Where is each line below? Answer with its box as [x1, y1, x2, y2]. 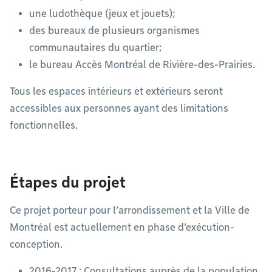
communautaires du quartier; [29, 42, 161, 53]
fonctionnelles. [10, 120, 78, 131]
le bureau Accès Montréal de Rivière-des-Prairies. [29, 59, 255, 70]
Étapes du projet [10, 174, 126, 191]
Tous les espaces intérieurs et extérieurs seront [10, 86, 223, 97]
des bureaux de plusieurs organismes [29, 25, 200, 36]
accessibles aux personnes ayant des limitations [10, 103, 228, 114]
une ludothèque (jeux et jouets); [29, 8, 175, 19]
